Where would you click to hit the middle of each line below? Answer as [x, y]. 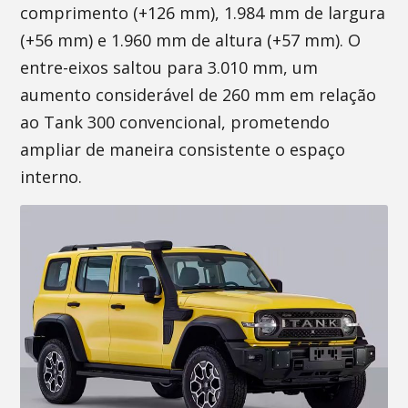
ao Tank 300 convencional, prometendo [175, 122]
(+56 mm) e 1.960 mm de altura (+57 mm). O [191, 40]
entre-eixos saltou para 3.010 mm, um [169, 67]
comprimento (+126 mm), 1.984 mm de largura [203, 13]
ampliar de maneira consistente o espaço [183, 149]
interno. [51, 177]
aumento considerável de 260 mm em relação [199, 95]
